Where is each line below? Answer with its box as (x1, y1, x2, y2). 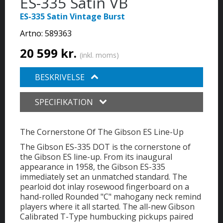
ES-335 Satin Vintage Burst (20, 11, 125, 22)
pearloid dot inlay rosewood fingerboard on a (20, 181, 189, 193)
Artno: (20, 28, 45, 39)
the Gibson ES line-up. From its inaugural (20, 151, 172, 163)
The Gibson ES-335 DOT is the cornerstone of (20, 141, 191, 153)
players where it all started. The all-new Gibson (20, 201, 195, 213)
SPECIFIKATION (35, 97, 95, 108)
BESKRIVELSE (35, 72, 87, 83)
